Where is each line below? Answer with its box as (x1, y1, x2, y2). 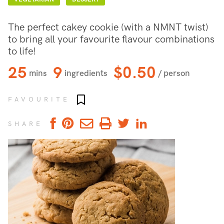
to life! (8, 45, 36, 57)
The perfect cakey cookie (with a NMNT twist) (8, 21, 208, 33)
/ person (158, 68, 190, 78)
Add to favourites (84, 95, 144, 105)
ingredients (64, 68, 107, 78)
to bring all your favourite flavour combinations (8, 33, 214, 45)
